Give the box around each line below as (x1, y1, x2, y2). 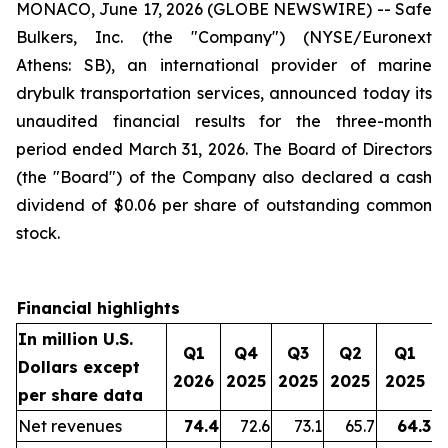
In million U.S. (18, 329, 133, 349)
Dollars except (18, 357, 140, 377)
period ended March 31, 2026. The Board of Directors (16, 139, 432, 159)
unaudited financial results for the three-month (16, 111, 432, 131)
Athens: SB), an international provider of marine (16, 55, 432, 75)
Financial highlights (17, 298, 180, 318)
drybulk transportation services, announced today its (16, 83, 432, 103)
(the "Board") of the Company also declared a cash (16, 167, 432, 187)
